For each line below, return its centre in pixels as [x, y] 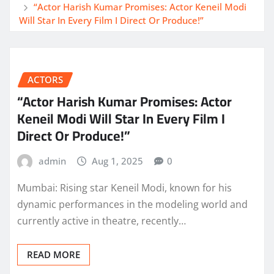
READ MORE [54, 254]
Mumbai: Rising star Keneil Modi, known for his [124, 187]
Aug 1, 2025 [118, 161]
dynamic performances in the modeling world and [132, 204]
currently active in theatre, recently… [102, 220]
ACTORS [45, 79]
